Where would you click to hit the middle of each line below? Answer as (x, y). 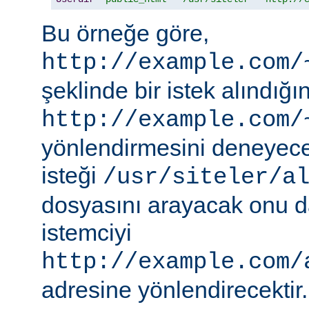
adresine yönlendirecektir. (175, 289)
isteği (72, 175)
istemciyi (87, 232)
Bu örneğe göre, (125, 33)
